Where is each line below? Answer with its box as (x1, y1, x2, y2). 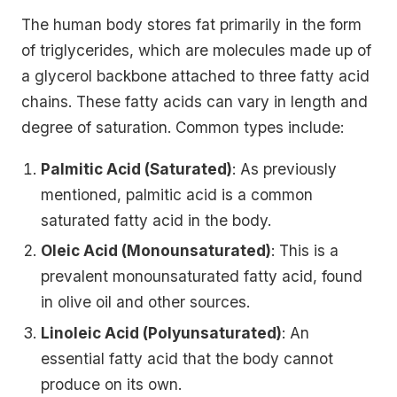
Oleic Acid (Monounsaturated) (41, 241, 272, 261)
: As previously (232, 159, 338, 178)
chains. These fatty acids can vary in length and (21, 91, 368, 111)
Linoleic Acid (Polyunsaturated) (41, 323, 283, 342)
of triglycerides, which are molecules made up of (21, 40, 371, 59)
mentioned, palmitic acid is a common (41, 184, 314, 204)
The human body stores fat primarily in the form (21, 14, 362, 34)
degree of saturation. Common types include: (21, 117, 344, 136)
